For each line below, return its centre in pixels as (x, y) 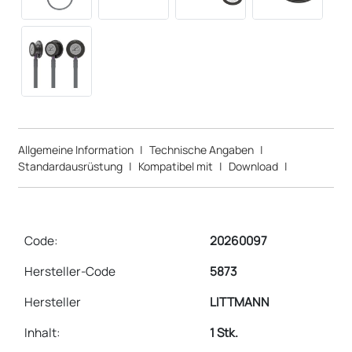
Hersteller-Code (70, 271)
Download (254, 166)
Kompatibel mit (176, 166)
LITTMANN (240, 302)
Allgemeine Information (76, 149)
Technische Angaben (202, 149)
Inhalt (41, 332)
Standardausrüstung (71, 166)
